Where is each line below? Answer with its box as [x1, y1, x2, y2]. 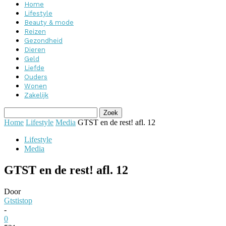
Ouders [24, 73, 47, 81]
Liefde [24, 64, 44, 72]
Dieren [24, 46, 45, 53]
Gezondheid [24, 37, 63, 44]
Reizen [24, 28, 46, 35]
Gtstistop [4, 196, 32, 205]
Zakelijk [24, 91, 48, 99]
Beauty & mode [24, 19, 74, 26]
